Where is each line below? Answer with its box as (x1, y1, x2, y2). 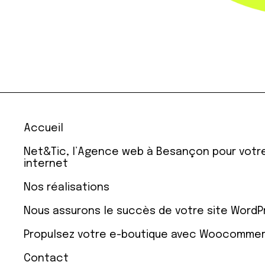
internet (24, 159, 69, 170)
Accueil (24, 123, 64, 134)
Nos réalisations (24, 182, 110, 193)
